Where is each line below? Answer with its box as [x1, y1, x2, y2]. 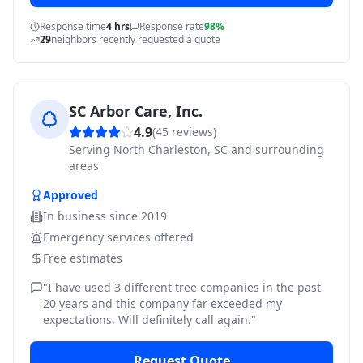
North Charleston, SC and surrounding [113, 142, 324, 157]
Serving [69, 142, 113, 157]
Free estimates [43, 250, 122, 266]
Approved [43, 187, 98, 203]
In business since [43, 208, 141, 224]
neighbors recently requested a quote [51, 32, 220, 46]
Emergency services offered [43, 229, 194, 245]
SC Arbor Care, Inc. [69, 101, 203, 121]
